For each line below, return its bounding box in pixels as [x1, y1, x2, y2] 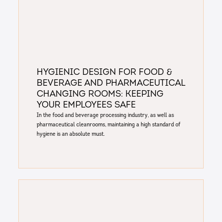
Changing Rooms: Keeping [36, 90, 164, 99]
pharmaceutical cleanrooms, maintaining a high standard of [36, 122, 180, 128]
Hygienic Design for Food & [36, 68, 172, 77]
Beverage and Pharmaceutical [36, 79, 185, 88]
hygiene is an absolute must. [36, 131, 105, 138]
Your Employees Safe [36, 101, 136, 110]
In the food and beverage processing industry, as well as [36, 112, 174, 119]
